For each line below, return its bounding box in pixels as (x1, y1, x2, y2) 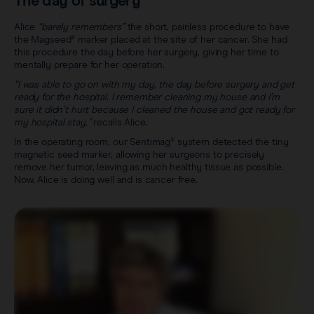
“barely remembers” (38, 22, 125, 33)
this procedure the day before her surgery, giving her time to (14, 48, 279, 58)
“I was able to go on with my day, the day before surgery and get (14, 80, 295, 90)
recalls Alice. (90, 118, 148, 128)
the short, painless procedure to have (124, 22, 290, 33)
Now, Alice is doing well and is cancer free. (14, 175, 198, 186)
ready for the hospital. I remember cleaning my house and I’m (14, 93, 280, 103)
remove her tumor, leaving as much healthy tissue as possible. (14, 163, 284, 173)
